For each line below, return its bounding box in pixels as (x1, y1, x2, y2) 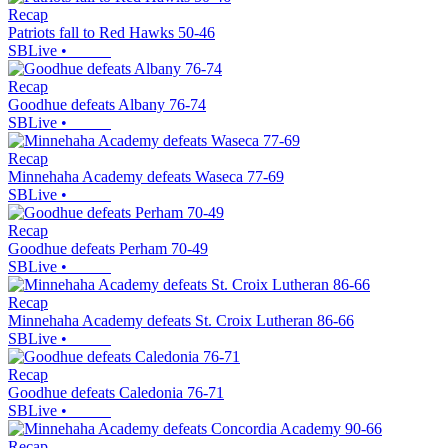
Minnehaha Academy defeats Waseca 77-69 (8, 168, 284, 186)
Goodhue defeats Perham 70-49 (8, 240, 208, 258)
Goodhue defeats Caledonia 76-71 (8, 384, 224, 402)
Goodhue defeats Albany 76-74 (8, 96, 206, 114)
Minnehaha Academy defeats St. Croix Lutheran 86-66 (8, 312, 354, 330)
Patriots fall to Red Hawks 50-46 (8, 24, 215, 42)
